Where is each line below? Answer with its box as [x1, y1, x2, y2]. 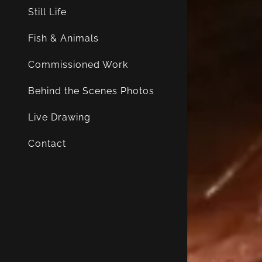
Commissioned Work [28, 59, 128, 71]
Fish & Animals [28, 33, 99, 44]
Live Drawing [28, 112, 91, 123]
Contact [28, 138, 66, 150]
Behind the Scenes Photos [28, 85, 154, 97]
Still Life [28, 6, 67, 18]
